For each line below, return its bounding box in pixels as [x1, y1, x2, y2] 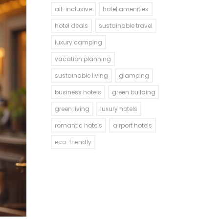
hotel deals [54, 22, 88, 30]
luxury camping [54, 38, 102, 46]
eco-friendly [54, 138, 91, 146]
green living [54, 105, 89, 113]
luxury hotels [100, 105, 137, 113]
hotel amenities [102, 5, 149, 13]
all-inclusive [54, 5, 92, 13]
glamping [118, 71, 149, 80]
